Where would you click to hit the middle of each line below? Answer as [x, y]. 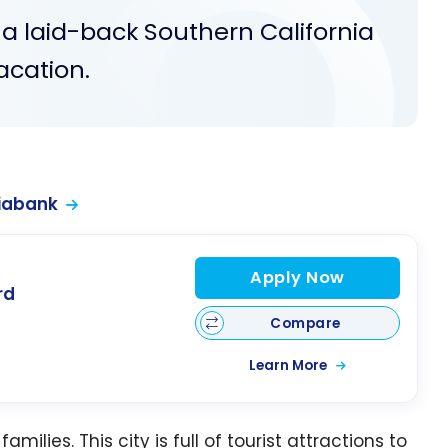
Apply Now [297, 277]
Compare [305, 323]
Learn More [289, 366]
